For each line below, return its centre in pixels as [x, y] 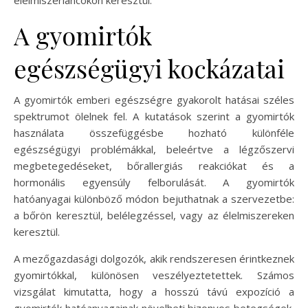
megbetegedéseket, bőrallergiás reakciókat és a [154, 166]
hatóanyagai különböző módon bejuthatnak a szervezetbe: [154, 199]
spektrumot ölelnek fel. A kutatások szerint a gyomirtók [154, 117]
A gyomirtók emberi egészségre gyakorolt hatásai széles [154, 100]
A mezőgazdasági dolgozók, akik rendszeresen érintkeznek [154, 259]
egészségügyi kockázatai [149, 68]
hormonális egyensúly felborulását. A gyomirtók [154, 183]
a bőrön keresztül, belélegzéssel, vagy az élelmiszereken [154, 216]
